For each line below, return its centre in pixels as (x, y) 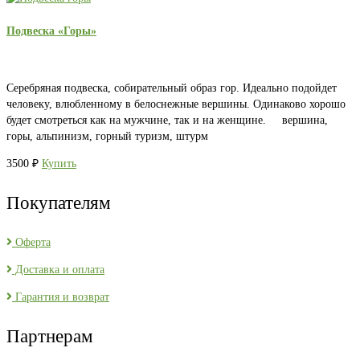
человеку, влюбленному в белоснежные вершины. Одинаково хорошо (176, 104)
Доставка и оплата (58, 269)
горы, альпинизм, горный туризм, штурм (107, 136)
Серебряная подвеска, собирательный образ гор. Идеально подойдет (172, 88)
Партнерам (50, 336)
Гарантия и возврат (61, 297)
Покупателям (59, 202)
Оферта (31, 242)
